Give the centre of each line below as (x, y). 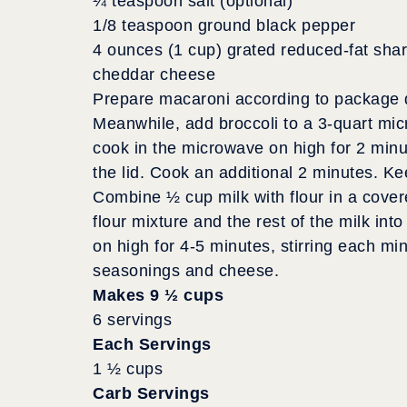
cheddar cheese (154, 74)
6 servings (132, 319)
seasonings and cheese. (186, 270)
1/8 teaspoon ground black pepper (224, 25)
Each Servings (152, 344)
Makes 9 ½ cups (158, 295)
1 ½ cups (128, 368)
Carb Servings (151, 393)
